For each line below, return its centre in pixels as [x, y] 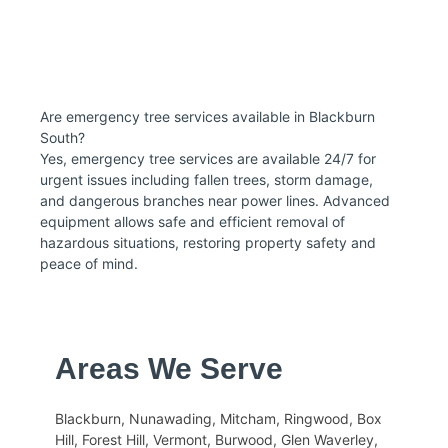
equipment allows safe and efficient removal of [192, 222]
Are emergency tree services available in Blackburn [207, 117]
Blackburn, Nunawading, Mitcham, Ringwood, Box [218, 419]
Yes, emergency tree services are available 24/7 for [208, 159]
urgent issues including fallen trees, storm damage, [206, 180]
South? [62, 138]
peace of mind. [89, 264]
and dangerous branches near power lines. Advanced [215, 201]
